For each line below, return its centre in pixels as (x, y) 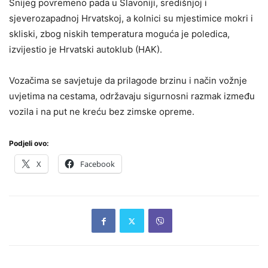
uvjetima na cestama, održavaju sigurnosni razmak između (132, 96)
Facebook (98, 164)
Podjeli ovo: (29, 143)
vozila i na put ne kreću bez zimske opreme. (102, 112)
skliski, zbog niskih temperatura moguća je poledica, (119, 34)
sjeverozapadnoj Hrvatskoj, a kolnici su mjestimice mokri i (131, 18)
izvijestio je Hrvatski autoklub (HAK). (86, 49)
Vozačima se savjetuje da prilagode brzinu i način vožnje (128, 80)
